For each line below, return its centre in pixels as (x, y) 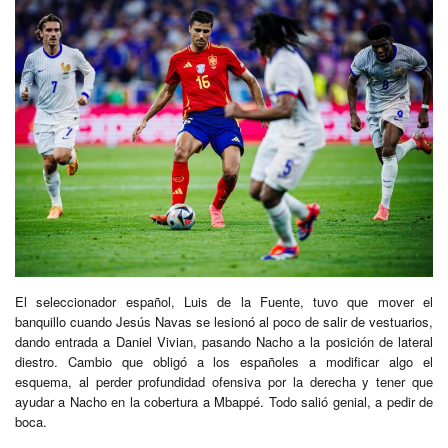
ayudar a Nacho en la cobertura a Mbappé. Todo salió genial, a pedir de (224, 402)
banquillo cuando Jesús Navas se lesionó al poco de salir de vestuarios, (224, 322)
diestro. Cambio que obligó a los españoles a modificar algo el (224, 362)
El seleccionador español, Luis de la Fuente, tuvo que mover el (224, 302)
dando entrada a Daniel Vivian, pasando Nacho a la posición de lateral (224, 342)
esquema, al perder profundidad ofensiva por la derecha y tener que (224, 382)
